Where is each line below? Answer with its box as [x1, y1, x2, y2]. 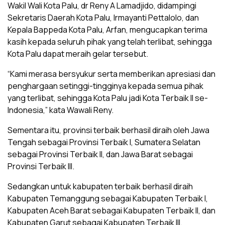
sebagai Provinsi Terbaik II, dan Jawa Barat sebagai [8, 149, 193, 160]
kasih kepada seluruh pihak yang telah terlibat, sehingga [8, 36, 212, 47]
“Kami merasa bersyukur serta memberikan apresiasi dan [8, 68, 215, 79]
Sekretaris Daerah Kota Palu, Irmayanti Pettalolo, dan [8, 12, 199, 23]
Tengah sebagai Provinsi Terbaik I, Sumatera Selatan [8, 137, 200, 148]
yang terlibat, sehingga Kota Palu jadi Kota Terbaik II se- [8, 92, 208, 103]
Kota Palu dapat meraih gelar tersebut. [8, 48, 148, 59]
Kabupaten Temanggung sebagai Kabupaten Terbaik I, [8, 193, 208, 204]
